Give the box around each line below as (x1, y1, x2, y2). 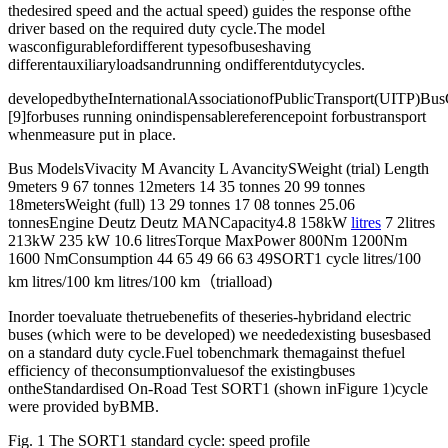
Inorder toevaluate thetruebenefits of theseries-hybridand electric (8, 308, 411, 326)
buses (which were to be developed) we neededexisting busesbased (8, 326, 431, 344)
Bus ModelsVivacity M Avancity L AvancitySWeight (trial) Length (8, 160, 429, 178)
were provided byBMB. (8, 398, 159, 416)
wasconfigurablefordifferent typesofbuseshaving (8, 38, 311, 56)
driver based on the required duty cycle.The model (8, 20, 325, 38)
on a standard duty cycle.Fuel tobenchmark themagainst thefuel (8, 344, 405, 362)
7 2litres (381, 214, 435, 232)
